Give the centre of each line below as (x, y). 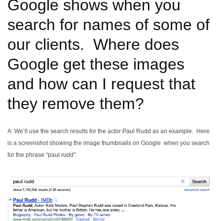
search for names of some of (109, 25)
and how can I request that (101, 84)
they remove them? (76, 104)
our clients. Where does (93, 44)
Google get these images (96, 64)
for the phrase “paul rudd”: (42, 155)
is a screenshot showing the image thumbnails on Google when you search (109, 143)
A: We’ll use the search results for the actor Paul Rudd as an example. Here (109, 131)
